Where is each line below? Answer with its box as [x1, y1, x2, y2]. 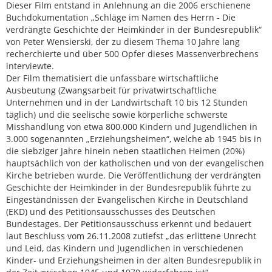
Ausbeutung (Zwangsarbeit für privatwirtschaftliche [6, 84, 217, 96]
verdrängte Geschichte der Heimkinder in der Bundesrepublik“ [6, 24, 262, 35]
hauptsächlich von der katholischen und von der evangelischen [6, 157, 264, 169]
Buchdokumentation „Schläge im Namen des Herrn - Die [6, 12, 236, 23]
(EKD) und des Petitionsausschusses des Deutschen [6, 206, 216, 217]
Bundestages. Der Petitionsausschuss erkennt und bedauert [6, 218, 251, 229]
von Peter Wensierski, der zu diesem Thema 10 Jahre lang [6, 36, 240, 47]
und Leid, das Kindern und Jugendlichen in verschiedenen [6, 242, 243, 254]
